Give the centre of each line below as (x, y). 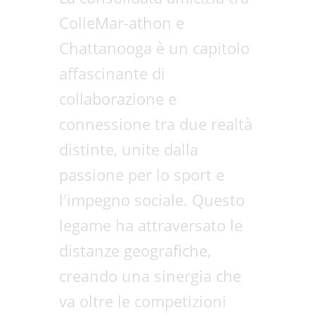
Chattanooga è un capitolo (154, 48)
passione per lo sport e (142, 175)
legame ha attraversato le (151, 225)
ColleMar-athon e (122, 23)
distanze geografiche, (135, 251)
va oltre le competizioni (143, 301)
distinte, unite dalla (129, 149)
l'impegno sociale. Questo (152, 200)
